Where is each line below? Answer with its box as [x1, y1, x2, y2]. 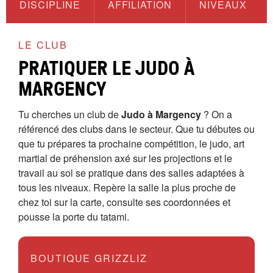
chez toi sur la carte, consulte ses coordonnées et [18, 195, 230, 209]
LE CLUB [18, 38, 68, 52]
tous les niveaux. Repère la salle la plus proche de [18, 180, 236, 194]
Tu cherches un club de [18, 107, 121, 121]
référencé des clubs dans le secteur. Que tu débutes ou [18, 122, 255, 136]
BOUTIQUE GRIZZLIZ [30, 251, 147, 265]
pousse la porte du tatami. [18, 210, 129, 224]
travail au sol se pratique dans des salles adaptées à [18, 166, 244, 180]
